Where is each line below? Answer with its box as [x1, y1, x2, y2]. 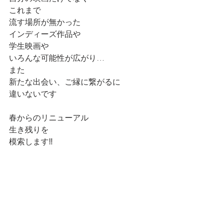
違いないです [9, 88, 57, 99]
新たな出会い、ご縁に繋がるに [9, 76, 120, 87]
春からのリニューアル [9, 111, 89, 123]
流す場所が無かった [9, 16, 81, 27]
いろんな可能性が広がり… [9, 52, 105, 63]
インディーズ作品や [9, 28, 81, 39]
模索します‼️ [9, 135, 53, 147]
